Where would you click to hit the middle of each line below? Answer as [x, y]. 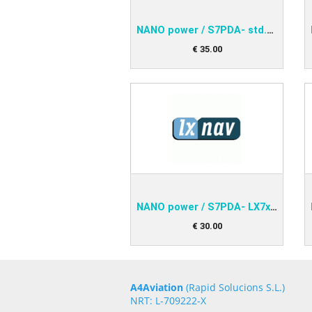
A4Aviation [157, 287]
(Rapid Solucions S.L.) [234, 287]
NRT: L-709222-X [168, 301]
